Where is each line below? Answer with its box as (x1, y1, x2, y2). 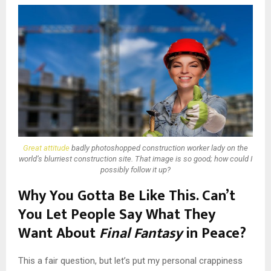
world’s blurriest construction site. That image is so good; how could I (19, 154, 252, 163)
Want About (18, 221, 99, 246)
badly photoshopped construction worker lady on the (70, 143, 248, 152)
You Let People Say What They (18, 203, 215, 227)
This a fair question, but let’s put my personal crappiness (18, 255, 243, 267)
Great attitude (23, 143, 70, 152)
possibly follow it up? (100, 165, 171, 174)
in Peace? (182, 221, 246, 246)
